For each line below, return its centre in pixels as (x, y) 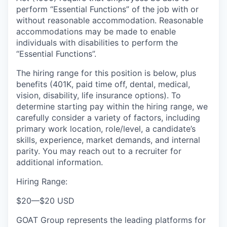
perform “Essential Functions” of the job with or (107, 9)
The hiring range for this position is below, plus (106, 73)
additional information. (60, 162)
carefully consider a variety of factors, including (108, 118)
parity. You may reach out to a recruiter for (99, 151)
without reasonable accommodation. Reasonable (110, 20)
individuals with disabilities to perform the (97, 43)
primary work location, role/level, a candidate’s (106, 129)
